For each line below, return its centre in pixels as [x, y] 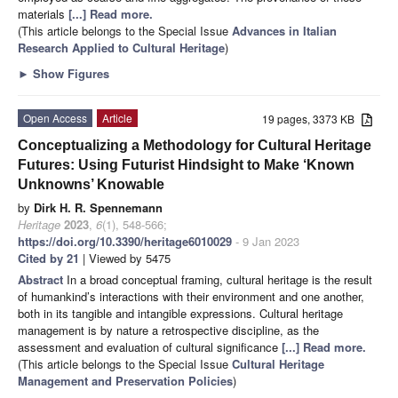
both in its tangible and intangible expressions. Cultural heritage [180, 313]
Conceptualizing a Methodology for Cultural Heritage [195, 145]
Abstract [42, 279]
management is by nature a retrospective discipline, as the [168, 330]
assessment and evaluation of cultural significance [150, 346]
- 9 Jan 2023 [266, 241]
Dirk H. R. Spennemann [98, 207]
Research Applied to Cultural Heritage [121, 47]
